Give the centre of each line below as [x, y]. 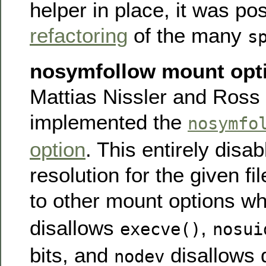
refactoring [79, 35]
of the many [188, 35]
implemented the [109, 122]
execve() [160, 229]
